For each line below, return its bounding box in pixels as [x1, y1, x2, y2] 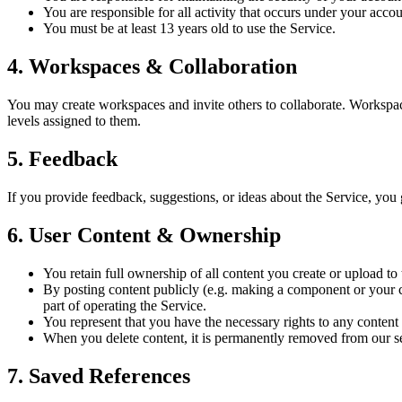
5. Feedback [7, 147, 118, 171]
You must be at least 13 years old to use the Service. [43, 21, 336, 37]
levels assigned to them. [7, 113, 141, 129]
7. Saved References [7, 363, 190, 388]
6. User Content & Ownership [7, 223, 281, 247]
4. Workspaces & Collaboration [7, 55, 297, 79]
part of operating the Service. [43, 297, 206, 313]
